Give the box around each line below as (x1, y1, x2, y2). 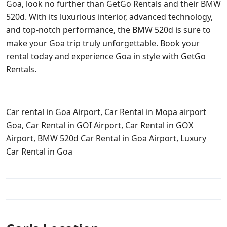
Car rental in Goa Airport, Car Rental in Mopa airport (6, 106, 206, 118)
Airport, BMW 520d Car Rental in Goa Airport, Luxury (6, 133, 206, 144)
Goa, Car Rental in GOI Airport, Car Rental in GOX (6, 120, 193, 131)
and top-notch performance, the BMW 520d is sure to (6, 24, 211, 35)
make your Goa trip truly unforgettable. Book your (6, 37, 200, 49)
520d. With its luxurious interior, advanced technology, (6, 11, 213, 22)
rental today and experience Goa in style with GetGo (6, 51, 206, 62)
